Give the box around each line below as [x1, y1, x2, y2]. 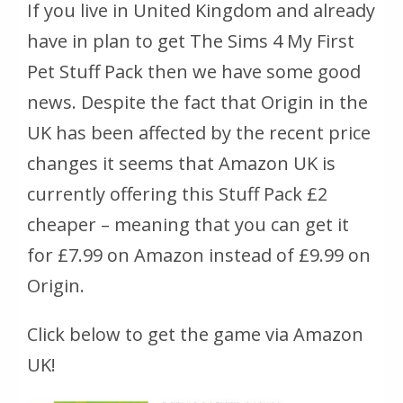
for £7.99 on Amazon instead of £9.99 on [27, 243, 371, 268]
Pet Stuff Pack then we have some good [27, 59, 361, 85]
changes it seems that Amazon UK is [27, 151, 336, 176]
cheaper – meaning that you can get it [27, 212, 349, 237]
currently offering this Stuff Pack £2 [27, 182, 327, 207]
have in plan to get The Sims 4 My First [27, 29, 354, 54]
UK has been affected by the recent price [27, 121, 371, 146]
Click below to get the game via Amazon [27, 322, 363, 347]
